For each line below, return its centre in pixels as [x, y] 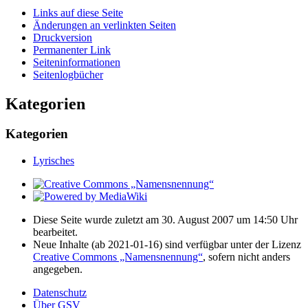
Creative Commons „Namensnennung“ [118, 257]
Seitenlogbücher [68, 74]
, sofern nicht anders [246, 257]
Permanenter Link [72, 49]
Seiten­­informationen [77, 62]
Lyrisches [54, 161]
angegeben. [58, 269]
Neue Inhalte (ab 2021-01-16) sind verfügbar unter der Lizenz [167, 245]
